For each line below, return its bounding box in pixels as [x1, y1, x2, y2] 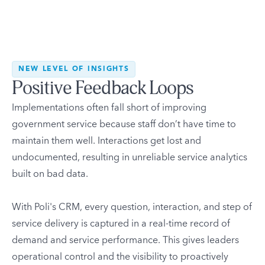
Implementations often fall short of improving [12, 99, 206, 117]
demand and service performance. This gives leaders [12, 232, 239, 249]
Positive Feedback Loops [12, 76, 193, 101]
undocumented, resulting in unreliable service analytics [12, 149, 247, 166]
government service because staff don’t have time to [12, 116, 236, 133]
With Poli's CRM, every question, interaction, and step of [12, 199, 252, 216]
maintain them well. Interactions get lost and [12, 132, 201, 150]
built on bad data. [12, 166, 88, 183]
